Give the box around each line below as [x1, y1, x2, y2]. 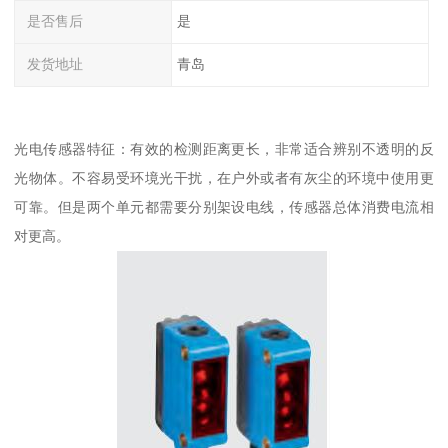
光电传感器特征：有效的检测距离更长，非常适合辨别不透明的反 [14, 140, 434, 157]
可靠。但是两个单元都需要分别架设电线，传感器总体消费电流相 [14, 198, 434, 215]
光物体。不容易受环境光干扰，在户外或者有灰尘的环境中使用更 [14, 169, 434, 186]
